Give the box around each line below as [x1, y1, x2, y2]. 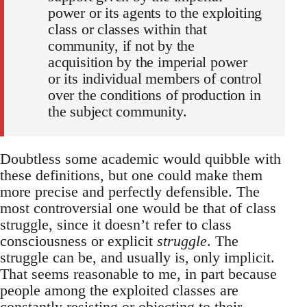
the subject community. [48, 103, 187, 121]
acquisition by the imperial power [48, 53, 248, 71]
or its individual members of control [48, 70, 262, 88]
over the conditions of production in [48, 86, 261, 104]
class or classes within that [48, 21, 208, 38]
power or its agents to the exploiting [48, 4, 262, 22]
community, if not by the [48, 37, 195, 55]
